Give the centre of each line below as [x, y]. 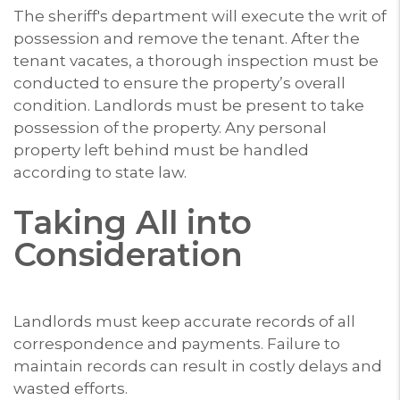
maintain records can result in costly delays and [198, 366]
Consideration [128, 254]
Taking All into [133, 222]
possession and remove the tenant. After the [187, 38]
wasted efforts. [71, 388]
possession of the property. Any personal [170, 127]
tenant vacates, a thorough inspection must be [196, 60]
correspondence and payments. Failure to [177, 343]
